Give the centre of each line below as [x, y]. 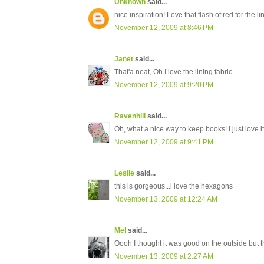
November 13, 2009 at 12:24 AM [166, 199]
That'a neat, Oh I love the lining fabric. [174, 72]
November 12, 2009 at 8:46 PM [164, 28]
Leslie [124, 174]
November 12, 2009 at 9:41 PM [164, 142]
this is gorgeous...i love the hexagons [174, 187]
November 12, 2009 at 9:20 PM [164, 85]
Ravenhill [130, 116]
